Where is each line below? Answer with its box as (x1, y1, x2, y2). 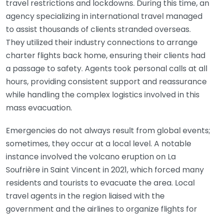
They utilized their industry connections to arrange (6, 37, 198, 48)
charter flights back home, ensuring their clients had (6, 50, 205, 61)
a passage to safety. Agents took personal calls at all (6, 63, 207, 74)
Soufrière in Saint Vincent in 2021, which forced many (6, 164, 204, 175)
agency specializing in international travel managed (6, 11, 202, 22)
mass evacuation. (6, 102, 72, 113)
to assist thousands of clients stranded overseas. (6, 24, 191, 35)
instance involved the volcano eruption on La (6, 151, 176, 162)
